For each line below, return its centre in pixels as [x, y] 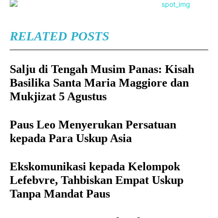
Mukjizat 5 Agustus [58, 96]
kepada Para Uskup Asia [71, 138]
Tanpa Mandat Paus [60, 194]
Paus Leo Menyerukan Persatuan [93, 125]
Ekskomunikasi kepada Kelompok [95, 166]
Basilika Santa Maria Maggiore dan [99, 83]
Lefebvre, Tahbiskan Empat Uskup [97, 180]
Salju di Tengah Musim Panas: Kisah [102, 69]
